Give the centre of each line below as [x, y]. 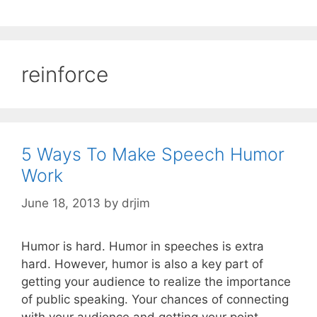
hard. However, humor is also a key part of [142, 264]
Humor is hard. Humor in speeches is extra [143, 246]
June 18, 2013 [61, 203]
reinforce [65, 75]
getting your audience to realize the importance [156, 281]
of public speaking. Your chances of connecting [155, 299]
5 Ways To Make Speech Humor [153, 155]
